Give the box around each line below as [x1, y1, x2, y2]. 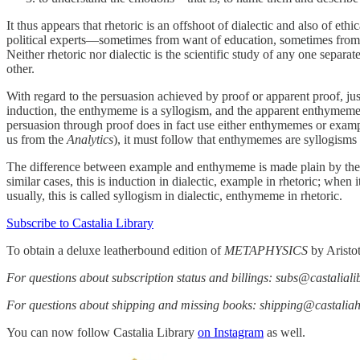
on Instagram [198, 325, 264, 339]
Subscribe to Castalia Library [6, 215, 153, 230]
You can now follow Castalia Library [6, 325, 198, 339]
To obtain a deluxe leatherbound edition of [6, 243, 224, 257]
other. [6, 61, 35, 76]
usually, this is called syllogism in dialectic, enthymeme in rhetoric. [6, 188, 342, 202]
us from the [6, 132, 67, 146]
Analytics [67, 132, 113, 146]
